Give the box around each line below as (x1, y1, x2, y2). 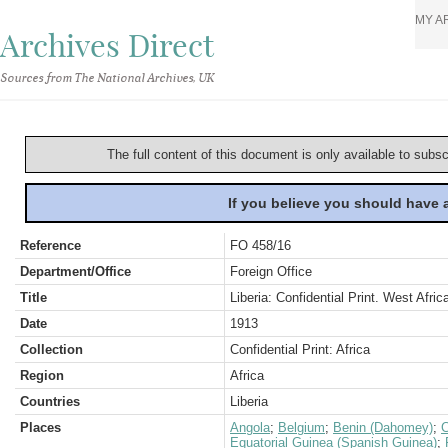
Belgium (278, 420, 325, 435)
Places (20, 420, 61, 435)
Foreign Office (230, 264, 312, 279)
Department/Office (20, 264, 131, 279)
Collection (20, 342, 83, 357)
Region (20, 368, 64, 383)
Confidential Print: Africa (230, 342, 370, 357)
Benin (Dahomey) (333, 420, 433, 435)
